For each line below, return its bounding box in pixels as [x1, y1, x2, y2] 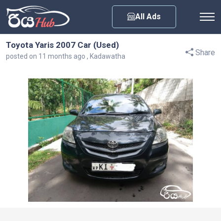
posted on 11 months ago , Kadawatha [6, 52, 125, 60]
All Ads [135, 11, 161, 21]
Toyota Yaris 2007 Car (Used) [6, 39, 119, 50]
